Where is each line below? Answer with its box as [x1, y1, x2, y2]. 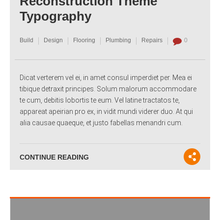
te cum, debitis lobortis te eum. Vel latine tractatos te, [20, 96, 180, 104]
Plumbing [106, 37, 131, 44]
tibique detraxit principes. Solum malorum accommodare [20, 84, 196, 93]
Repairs [141, 37, 163, 44]
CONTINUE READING [20, 153, 89, 161]
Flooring [73, 37, 95, 44]
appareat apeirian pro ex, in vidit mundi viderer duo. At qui [20, 107, 193, 115]
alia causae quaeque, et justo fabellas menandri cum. [20, 118, 183, 127]
